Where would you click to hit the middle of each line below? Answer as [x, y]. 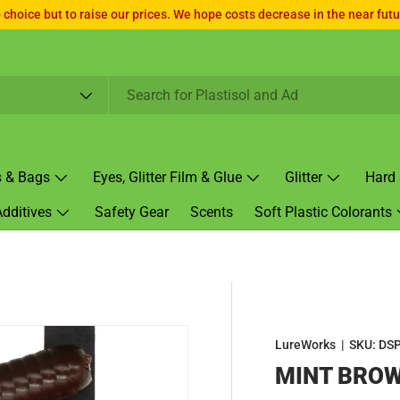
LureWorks [306, 345]
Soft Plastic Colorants [323, 212]
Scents [212, 212]
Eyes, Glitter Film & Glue [167, 177]
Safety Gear [132, 212]
